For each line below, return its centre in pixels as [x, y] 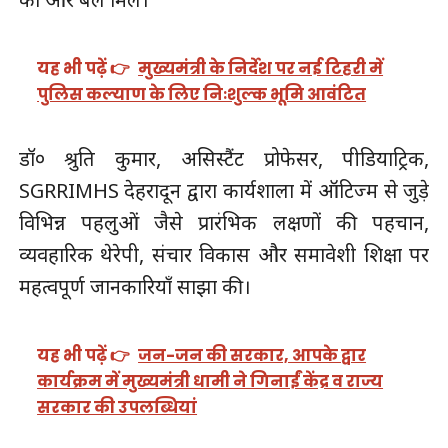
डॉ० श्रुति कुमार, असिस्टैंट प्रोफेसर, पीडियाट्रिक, [224, 159]
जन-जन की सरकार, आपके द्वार [252, 355]
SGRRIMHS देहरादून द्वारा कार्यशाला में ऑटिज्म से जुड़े [224, 191]
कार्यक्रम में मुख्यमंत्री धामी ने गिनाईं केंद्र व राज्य [210, 381]
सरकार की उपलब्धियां [117, 407]
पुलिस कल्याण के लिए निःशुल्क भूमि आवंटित [202, 94]
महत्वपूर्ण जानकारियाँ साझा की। [134, 287]
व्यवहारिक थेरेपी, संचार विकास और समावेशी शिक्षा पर [224, 255]
